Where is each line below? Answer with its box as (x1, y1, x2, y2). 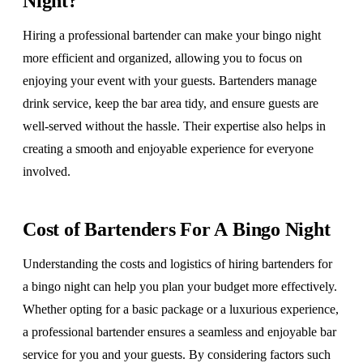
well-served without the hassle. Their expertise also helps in (23, 119, 326, 133)
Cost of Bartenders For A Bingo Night (23, 219, 331, 240)
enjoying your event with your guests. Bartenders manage (23, 74, 317, 88)
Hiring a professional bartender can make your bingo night (23, 28, 321, 42)
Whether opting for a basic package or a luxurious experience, (23, 302, 339, 316)
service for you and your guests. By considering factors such (23, 348, 331, 361)
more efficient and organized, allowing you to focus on (23, 51, 302, 65)
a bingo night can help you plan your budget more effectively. (23, 280, 337, 293)
